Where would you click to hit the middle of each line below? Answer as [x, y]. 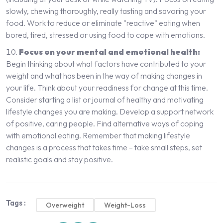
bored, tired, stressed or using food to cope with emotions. [106, 35]
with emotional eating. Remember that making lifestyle [98, 135]
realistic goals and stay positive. [59, 159]
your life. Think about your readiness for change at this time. [107, 87]
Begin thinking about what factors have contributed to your [106, 63]
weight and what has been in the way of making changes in [104, 75]
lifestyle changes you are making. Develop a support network [110, 111]
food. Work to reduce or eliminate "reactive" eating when [103, 23]
